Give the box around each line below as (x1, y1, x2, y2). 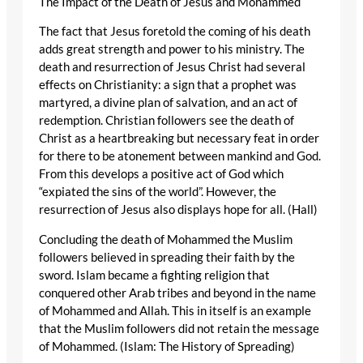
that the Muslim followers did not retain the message (39, 321, 319, 335)
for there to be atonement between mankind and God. (39, 149, 321, 164)
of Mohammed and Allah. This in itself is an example (39, 303, 311, 318)
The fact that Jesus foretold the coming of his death (39, 24, 310, 39)
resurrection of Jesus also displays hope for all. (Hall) (39, 203, 318, 217)
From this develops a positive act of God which (39, 167, 284, 181)
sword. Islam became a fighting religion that (39, 267, 270, 282)
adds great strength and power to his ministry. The (39, 42, 305, 57)
